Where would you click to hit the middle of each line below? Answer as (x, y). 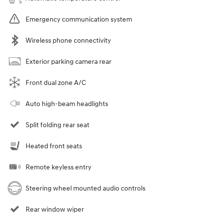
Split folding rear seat (57, 125)
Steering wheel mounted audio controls (85, 188)
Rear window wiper (55, 209)
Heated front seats (54, 146)
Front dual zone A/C (56, 82)
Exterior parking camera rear (69, 61)
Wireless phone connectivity (68, 40)
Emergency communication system (79, 19)
